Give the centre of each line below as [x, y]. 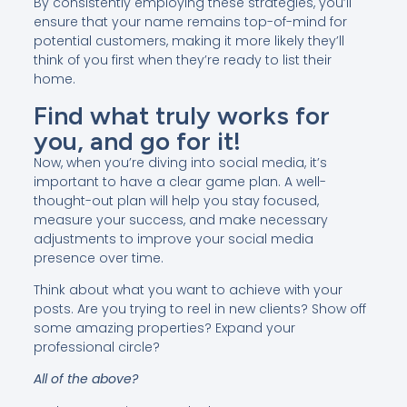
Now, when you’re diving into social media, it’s [180, 162]
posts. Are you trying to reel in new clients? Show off [199, 308]
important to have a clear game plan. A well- [179, 181]
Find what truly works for [181, 115]
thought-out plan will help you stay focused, [176, 200]
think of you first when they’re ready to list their [182, 60]
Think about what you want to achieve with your [188, 289]
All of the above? [85, 379]
